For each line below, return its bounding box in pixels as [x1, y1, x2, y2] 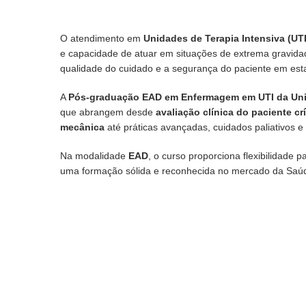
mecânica [60, 121, 105, 133]
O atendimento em [60, 32, 143, 44]
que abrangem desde [60, 106, 156, 117]
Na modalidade [60, 150, 128, 161]
